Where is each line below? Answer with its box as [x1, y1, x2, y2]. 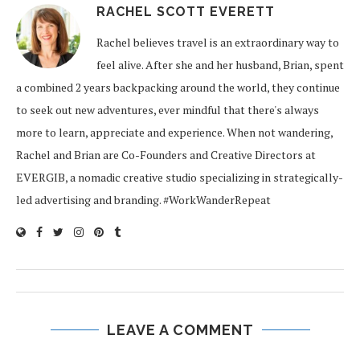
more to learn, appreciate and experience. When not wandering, [16, 125, 333, 140]
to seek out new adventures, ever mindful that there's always [16, 102, 319, 117]
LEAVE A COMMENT [106, 321, 254, 338]
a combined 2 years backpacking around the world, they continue [16, 80, 340, 95]
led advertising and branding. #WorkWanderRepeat [16, 192, 271, 207]
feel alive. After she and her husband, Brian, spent [96, 57, 344, 72]
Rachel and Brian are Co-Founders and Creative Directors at [16, 147, 316, 162]
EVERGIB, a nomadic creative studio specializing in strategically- [16, 170, 343, 185]
